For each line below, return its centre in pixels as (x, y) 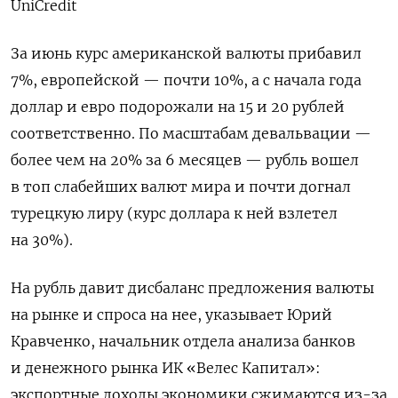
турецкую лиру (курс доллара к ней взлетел (174, 213)
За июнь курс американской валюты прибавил (186, 53)
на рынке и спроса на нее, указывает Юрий (171, 314)
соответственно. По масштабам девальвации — (191, 133)
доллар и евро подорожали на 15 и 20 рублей (178, 106)
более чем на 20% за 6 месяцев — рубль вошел (185, 159)
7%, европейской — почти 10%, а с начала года (186, 80)
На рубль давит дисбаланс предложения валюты (192, 287)
